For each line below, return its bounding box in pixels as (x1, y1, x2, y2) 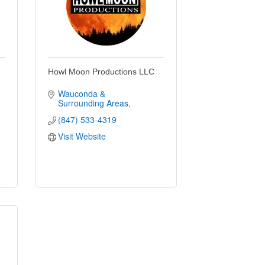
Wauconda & (58, 87, 106, 99)
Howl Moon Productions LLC (47, 66, 154, 76)
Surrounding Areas (58, 96, 129, 109)
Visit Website (58, 130, 106, 142)
